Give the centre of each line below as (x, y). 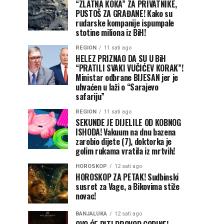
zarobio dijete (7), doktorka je (124, 141)
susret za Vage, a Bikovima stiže (127, 186)
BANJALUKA (91, 214)
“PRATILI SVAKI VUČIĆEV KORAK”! (129, 68)
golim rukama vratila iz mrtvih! (125, 151)
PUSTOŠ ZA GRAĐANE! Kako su (124, 13)
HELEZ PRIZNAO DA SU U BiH (121, 58)
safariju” (90, 96)
